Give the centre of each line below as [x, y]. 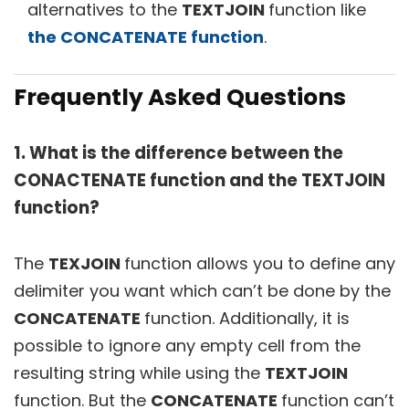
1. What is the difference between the [178, 152]
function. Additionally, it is [247, 318]
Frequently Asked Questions [180, 97]
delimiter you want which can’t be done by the [202, 290]
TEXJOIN [86, 263]
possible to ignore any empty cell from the [187, 345]
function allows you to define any [260, 263]
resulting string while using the [139, 372]
